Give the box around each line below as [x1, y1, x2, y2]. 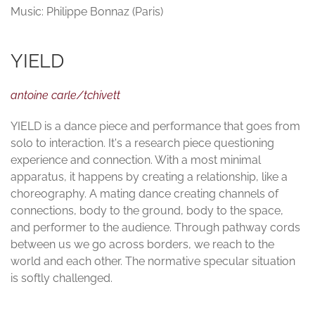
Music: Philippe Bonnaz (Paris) [11, 5, 163, 19]
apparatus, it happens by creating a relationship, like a [11, 170, 288, 184]
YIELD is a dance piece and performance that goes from [11, 120, 300, 134]
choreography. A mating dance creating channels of [11, 187, 278, 201]
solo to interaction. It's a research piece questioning [11, 136, 274, 150]
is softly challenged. [11, 271, 112, 285]
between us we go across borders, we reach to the [11, 238, 274, 252]
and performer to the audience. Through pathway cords [11, 221, 300, 235]
